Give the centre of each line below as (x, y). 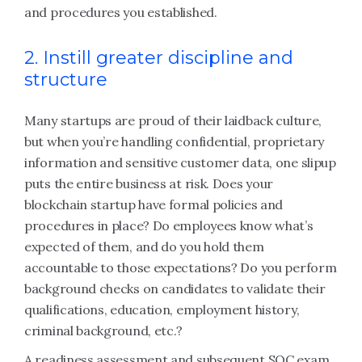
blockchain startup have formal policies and (154, 204)
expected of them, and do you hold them (144, 246)
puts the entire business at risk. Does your (149, 183)
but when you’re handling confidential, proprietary (175, 141)
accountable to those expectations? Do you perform (181, 267)
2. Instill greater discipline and (159, 58)
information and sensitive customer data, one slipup (180, 162)
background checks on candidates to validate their (175, 288)
